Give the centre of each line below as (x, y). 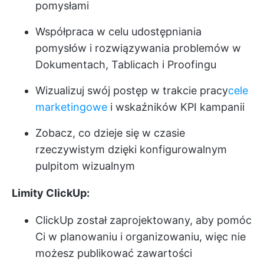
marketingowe (71, 107)
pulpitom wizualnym (85, 166)
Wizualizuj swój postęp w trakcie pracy (132, 90)
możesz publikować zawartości (114, 253)
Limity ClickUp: (51, 193)
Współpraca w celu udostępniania (118, 31)
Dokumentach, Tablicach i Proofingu (126, 64)
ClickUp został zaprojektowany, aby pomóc (143, 220)
